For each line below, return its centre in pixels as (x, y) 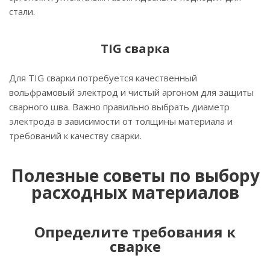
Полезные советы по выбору (135, 176)
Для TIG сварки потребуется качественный (103, 78)
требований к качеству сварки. (75, 136)
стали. (22, 12)
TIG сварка (135, 49)
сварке (135, 246)
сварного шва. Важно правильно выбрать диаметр (119, 107)
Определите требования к (135, 232)
